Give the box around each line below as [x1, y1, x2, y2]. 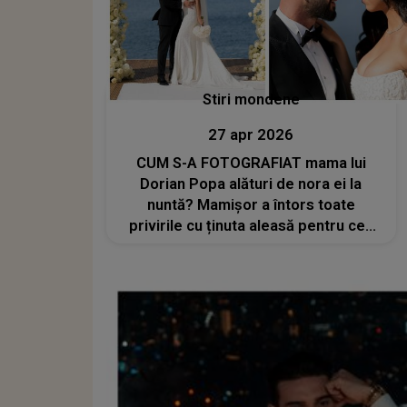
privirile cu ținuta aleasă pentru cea [128, 216, 373, 234]
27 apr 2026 [208, 125, 294, 144]
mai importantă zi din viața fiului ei [134, 237, 369, 255]
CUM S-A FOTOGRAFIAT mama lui [135, 154, 366, 172]
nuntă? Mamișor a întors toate [146, 195, 355, 213]
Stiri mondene [202, 90, 300, 108]
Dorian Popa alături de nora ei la [140, 174, 362, 193]
